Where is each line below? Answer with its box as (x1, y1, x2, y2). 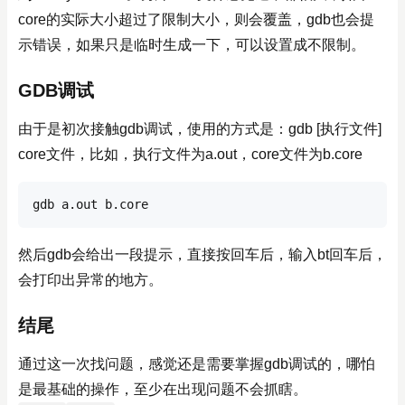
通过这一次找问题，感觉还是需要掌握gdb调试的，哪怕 (18, 356, 375, 372)
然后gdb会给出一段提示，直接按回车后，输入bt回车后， (18, 247, 387, 262)
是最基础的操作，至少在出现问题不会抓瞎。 (18, 381, 307, 397)
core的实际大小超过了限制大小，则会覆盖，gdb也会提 (18, 12, 374, 27)
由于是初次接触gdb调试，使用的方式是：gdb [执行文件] (18, 121, 381, 137)
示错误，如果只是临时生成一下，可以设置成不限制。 (18, 37, 365, 52)
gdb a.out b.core (33, 197, 148, 212)
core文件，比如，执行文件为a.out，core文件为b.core (18, 146, 363, 162)
